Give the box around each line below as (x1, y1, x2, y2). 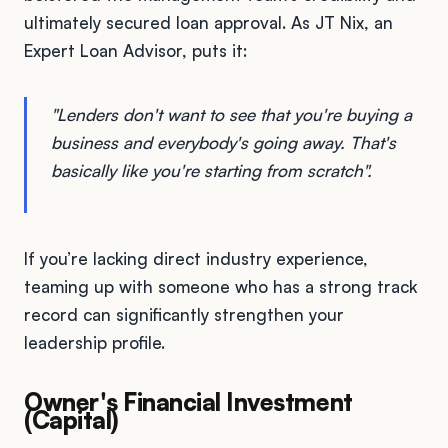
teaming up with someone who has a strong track (24, 275, 417, 297)
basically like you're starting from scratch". (51, 159, 372, 181)
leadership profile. (24, 331, 165, 353)
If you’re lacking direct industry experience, (24, 247, 368, 269)
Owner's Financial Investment (24, 386, 353, 417)
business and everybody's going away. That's (51, 131, 396, 153)
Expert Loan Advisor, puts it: (24, 39, 247, 61)
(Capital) (24, 404, 119, 435)
